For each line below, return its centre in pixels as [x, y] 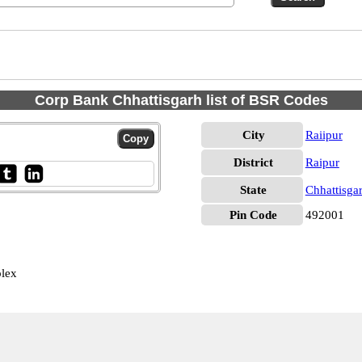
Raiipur [324, 135]
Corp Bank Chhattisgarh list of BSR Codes [181, 100]
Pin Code [254, 215]
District [254, 162]
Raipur [322, 162]
